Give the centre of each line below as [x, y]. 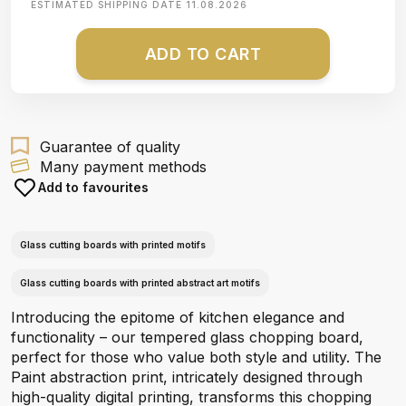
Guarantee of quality [110, 147]
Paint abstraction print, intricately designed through [187, 377]
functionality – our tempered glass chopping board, [187, 337]
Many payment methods [123, 167]
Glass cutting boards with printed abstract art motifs [140, 283]
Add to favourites [93, 187]
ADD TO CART [203, 54]
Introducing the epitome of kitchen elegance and [178, 317]
